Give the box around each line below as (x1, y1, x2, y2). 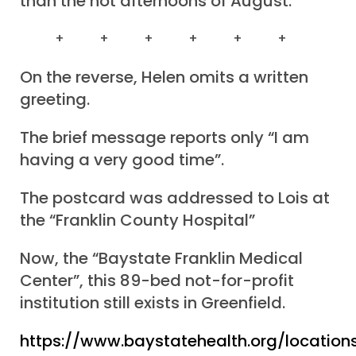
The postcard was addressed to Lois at (20, 187, 330, 210)
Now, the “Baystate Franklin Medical (20, 247, 303, 270)
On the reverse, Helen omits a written (20, 66, 308, 89)
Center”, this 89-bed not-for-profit (20, 269, 294, 292)
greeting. (20, 88, 90, 111)
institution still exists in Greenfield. (20, 292, 285, 315)
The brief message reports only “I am (20, 126, 309, 149)
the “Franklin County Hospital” (20, 209, 255, 232)
